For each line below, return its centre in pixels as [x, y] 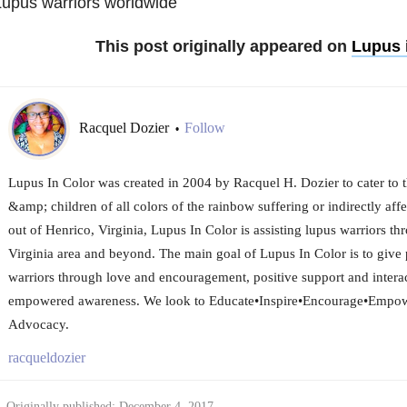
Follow [204, 127]
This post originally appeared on [223, 46]
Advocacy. [38, 324]
